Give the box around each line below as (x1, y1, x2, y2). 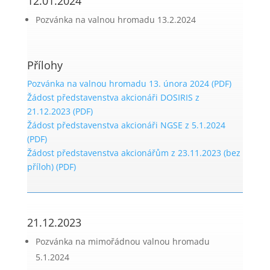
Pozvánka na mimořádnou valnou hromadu (35, 236, 210, 247)
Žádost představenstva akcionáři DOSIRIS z (27, 92, 199, 103)
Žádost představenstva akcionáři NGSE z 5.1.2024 (27, 119, 225, 131)
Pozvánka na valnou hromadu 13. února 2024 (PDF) (27, 78, 231, 89)
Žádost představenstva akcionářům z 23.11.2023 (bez (27, 147, 240, 159)
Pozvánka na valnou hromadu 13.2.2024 (35, 14, 196, 25)
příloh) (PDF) (27, 161, 76, 172)
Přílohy (27, 58, 63, 72)
